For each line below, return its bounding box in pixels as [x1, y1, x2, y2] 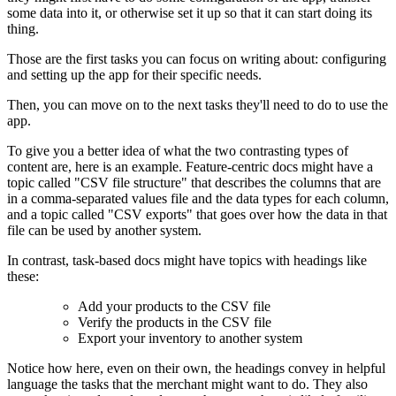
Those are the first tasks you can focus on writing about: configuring [7, 50, 386, 66]
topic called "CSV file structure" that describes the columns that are [7, 174, 381, 190]
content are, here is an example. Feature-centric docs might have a [7, 158, 373, 174]
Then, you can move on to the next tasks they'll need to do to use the [7, 96, 388, 112]
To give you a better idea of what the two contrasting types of [7, 142, 348, 158]
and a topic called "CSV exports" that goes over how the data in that [7, 206, 387, 222]
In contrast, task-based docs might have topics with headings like [7, 252, 367, 268]
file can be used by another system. [7, 222, 202, 238]
